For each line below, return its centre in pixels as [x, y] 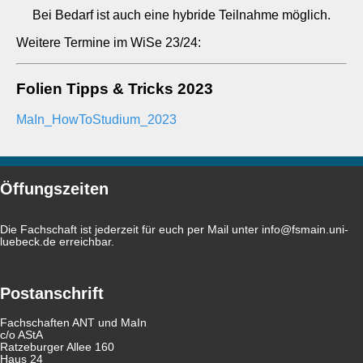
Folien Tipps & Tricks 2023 [115, 88]
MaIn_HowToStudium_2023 [96, 120]
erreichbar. [85, 241]
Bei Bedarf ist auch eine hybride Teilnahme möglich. [181, 15]
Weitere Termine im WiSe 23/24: [109, 43]
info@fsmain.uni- [305, 229]
